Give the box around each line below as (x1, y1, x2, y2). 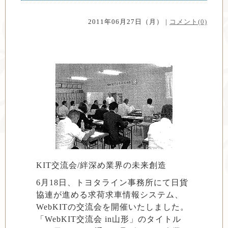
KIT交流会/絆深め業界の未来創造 (36, 161, 166, 169)
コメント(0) (169, 18, 207, 25)
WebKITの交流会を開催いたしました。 (36, 203, 189, 211)
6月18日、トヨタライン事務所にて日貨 (36, 178, 188, 187)
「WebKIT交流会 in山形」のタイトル (36, 215, 181, 223)
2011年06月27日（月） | (88, 18, 169, 25)
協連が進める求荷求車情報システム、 (36, 190, 183, 199)
